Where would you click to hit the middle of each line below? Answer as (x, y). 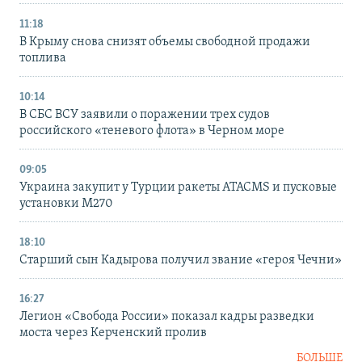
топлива (43, 59)
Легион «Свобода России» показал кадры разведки (167, 317)
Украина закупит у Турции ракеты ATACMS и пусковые (178, 188)
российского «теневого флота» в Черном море (152, 131)
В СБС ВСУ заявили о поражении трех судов (145, 115)
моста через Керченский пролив (113, 333)
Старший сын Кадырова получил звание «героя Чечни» (181, 261)
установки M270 (66, 204)
